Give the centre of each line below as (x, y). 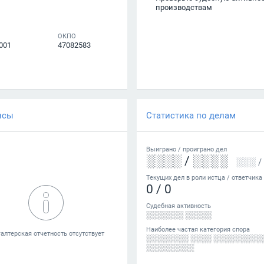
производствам (184, 7)
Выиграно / (164, 149)
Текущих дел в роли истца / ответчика (204, 177)
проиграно (198, 149)
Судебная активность (179, 206)
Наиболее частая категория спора (198, 229)
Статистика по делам (191, 115)
